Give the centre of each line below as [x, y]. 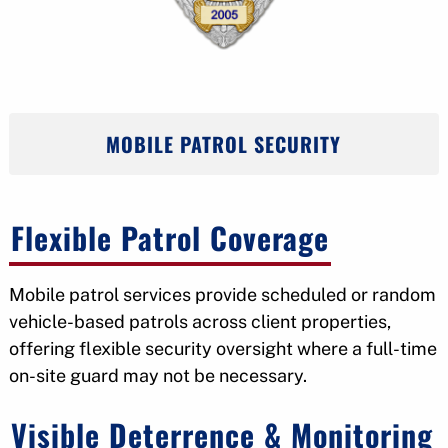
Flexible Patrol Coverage [169, 238]
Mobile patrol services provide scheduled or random [222, 295]
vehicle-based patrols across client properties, [199, 322]
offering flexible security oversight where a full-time [222, 349]
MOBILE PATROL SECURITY [224, 144]
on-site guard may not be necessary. [157, 376]
